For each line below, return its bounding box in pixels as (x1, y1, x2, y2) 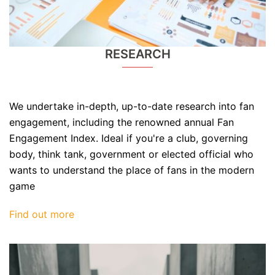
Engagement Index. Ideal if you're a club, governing (9, 131, 248, 144)
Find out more (9, 207, 74, 220)
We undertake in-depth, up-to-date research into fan (9, 99, 254, 112)
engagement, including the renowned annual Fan (9, 115, 234, 128)
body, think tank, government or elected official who (9, 147, 254, 160)
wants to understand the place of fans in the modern (9, 163, 254, 176)
